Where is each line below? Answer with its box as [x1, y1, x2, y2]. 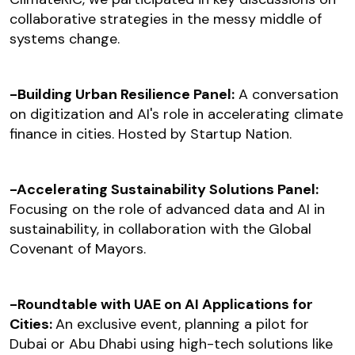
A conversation [235, 85, 338, 105]
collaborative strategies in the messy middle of [10, 10, 322, 29]
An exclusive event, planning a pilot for [55, 315, 309, 334]
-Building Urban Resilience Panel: [10, 85, 235, 105]
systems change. [10, 29, 120, 49]
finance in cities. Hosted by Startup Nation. [10, 124, 296, 144]
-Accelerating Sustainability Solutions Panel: [10, 180, 319, 200]
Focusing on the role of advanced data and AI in [10, 200, 325, 219]
